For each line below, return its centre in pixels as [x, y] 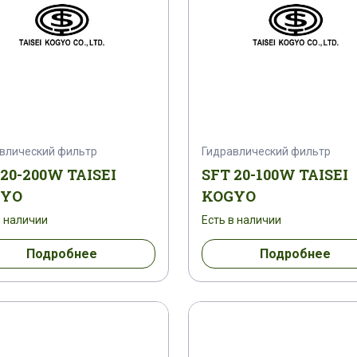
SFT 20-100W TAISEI [275, 174]
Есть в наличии [241, 220]
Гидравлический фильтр [266, 151]
